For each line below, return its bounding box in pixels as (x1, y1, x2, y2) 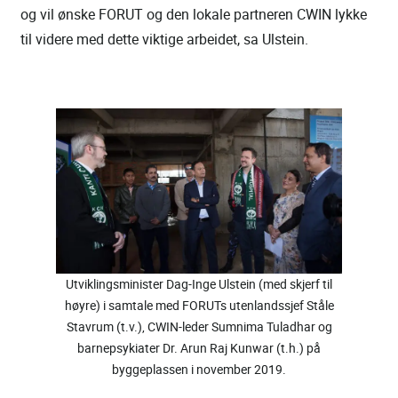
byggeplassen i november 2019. (112, 360, 286, 378)
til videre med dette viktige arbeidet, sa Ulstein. (20, 28, 308, 49)
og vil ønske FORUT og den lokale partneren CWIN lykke (20, 4, 367, 24)
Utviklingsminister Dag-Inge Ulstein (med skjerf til (66, 275, 332, 292)
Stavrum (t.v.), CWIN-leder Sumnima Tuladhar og (66, 317, 332, 335)
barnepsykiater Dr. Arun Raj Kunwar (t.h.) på (77, 338, 321, 356)
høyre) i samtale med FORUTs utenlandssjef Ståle (64, 296, 334, 314)
